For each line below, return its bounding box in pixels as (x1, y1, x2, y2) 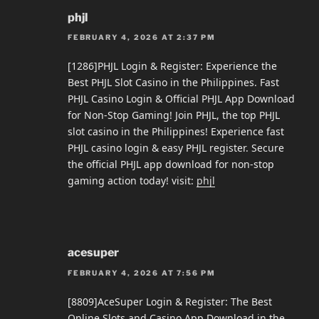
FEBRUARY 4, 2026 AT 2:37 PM (68, 33, 216, 42)
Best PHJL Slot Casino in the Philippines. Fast (68, 75, 279, 90)
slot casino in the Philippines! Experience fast (68, 125, 284, 139)
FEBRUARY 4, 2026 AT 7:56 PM (68, 268, 216, 277)
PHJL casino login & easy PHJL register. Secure (68, 141, 284, 155)
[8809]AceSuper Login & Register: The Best (68, 294, 272, 308)
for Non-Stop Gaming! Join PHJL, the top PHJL (68, 108, 280, 122)
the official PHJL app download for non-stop (68, 157, 274, 172)
